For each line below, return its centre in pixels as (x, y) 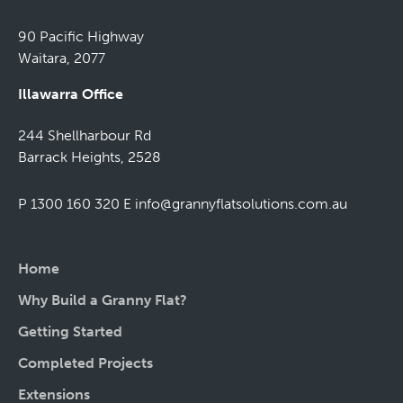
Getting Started (70, 332)
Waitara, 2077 (62, 58)
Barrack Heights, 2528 (90, 157)
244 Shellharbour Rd (85, 136)
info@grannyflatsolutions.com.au (241, 204)
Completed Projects (85, 363)
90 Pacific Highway (81, 37)
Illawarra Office (71, 94)
